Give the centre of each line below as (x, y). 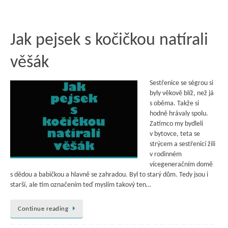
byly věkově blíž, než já (182, 94)
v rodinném (166, 155)
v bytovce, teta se (175, 134)
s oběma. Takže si (174, 104)
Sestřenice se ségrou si (181, 83)
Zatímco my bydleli (176, 124)
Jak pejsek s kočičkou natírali (109, 41)
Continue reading (43, 209)
